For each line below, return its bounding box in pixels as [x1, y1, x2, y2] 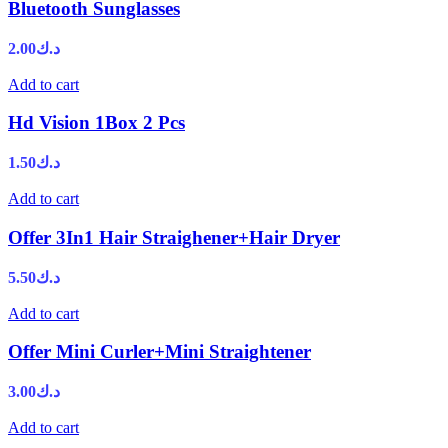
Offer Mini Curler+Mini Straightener [8, 341, 311, 363]
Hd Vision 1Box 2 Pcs [8, 112, 185, 134]
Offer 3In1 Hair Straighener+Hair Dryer [8, 226, 340, 248]
